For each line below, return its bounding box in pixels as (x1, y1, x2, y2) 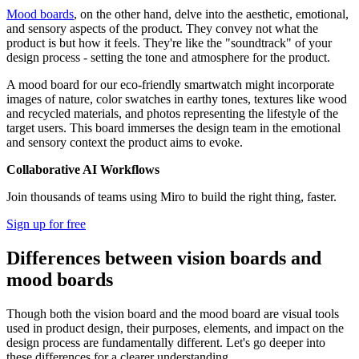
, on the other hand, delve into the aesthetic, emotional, (74, 7, 349, 22)
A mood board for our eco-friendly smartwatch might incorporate (6, 78, 334, 92)
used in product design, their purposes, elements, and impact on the (6, 321, 344, 336)
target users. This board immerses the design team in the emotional (6, 121, 341, 135)
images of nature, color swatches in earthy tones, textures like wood (6, 92, 347, 107)
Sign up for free (6, 217, 86, 232)
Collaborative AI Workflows (6, 163, 159, 177)
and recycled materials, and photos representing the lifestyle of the (6, 107, 338, 121)
